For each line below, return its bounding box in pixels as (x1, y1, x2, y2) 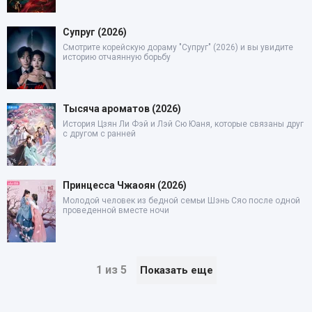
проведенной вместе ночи (63, 205, 169, 215)
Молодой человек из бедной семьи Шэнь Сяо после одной (63, 195, 300, 205)
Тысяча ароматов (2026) (63, 102, 181, 114)
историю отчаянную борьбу (63, 52, 171, 62)
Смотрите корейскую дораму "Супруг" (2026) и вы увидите (63, 42, 293, 52)
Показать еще (139, 263, 213, 276)
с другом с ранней (63, 128, 136, 139)
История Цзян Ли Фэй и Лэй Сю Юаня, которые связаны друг (63, 118, 304, 129)
